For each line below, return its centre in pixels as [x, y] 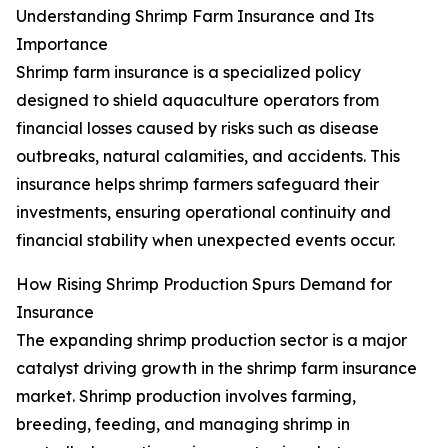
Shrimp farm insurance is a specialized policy [188, 72]
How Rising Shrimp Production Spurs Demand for [204, 284]
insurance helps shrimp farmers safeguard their [197, 184]
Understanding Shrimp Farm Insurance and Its [195, 16]
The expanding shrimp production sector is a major [211, 340]
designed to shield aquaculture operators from [197, 100]
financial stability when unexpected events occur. [205, 240]
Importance [62, 44]
